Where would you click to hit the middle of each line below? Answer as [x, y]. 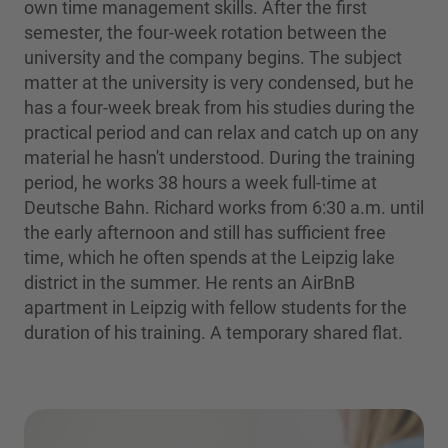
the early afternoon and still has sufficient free [205, 232]
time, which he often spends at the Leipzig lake [209, 257]
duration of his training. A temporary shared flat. [213, 332]
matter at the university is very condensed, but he [219, 82]
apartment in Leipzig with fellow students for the [215, 307]
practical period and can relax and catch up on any [221, 132]
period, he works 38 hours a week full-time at [200, 182]
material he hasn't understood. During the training [219, 157]
